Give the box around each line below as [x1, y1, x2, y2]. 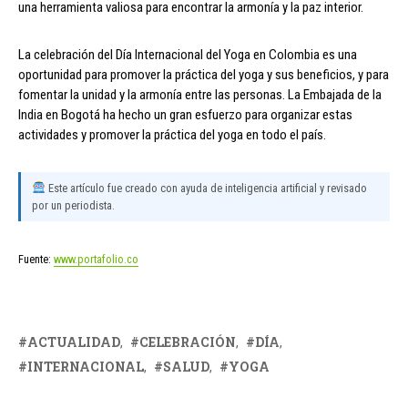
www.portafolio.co [54, 251, 138, 266]
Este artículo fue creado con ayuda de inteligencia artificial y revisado [45, 180, 367, 195]
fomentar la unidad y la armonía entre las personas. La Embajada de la [18, 86, 382, 103]
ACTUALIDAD [27, 332, 120, 351]
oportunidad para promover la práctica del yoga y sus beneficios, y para [18, 66, 389, 83]
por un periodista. [32, 198, 115, 212]
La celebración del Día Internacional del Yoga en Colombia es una [18, 46, 357, 63]
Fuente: [18, 251, 54, 266]
